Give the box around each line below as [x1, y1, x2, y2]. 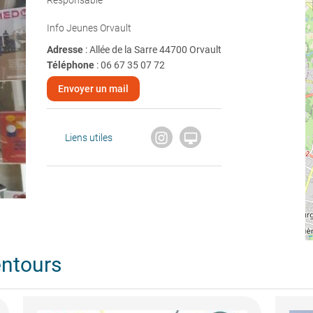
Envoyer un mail [57, 83, 129, 94]
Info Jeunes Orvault [46, 22, 131, 34]
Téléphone [46, 59, 94, 71]
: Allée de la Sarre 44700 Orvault [85, 44, 221, 55]
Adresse [46, 44, 85, 55]
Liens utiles [64, 131, 112, 143]
